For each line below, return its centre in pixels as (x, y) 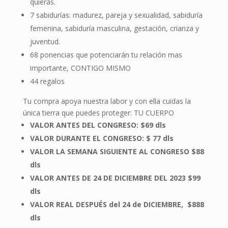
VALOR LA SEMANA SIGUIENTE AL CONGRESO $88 (117, 151)
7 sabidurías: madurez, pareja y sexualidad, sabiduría (116, 15)
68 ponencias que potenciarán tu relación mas (106, 54)
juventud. (45, 41)
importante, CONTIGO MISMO (80, 68)
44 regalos (47, 81)
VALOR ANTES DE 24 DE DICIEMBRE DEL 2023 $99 (115, 178)
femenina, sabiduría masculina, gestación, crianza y (114, 28)
